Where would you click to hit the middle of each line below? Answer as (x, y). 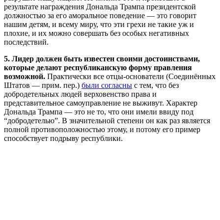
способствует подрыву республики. (63, 138)
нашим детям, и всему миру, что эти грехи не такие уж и (99, 25)
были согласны (107, 85)
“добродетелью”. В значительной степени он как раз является (107, 121)
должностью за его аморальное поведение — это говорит (100, 16)
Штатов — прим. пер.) (43, 85)
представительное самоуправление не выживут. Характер (101, 103)
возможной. (25, 77)
